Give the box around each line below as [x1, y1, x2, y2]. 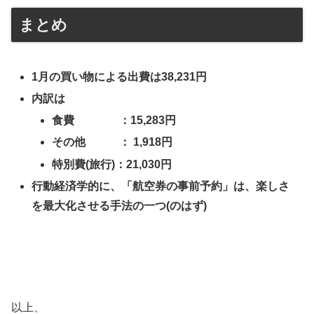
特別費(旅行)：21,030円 [52, 158, 172, 170]
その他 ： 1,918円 [52, 136, 173, 149]
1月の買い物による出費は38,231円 [32, 70, 207, 83]
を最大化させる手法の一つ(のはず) [32, 199, 207, 212]
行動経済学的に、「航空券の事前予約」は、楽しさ [32, 179, 290, 192]
